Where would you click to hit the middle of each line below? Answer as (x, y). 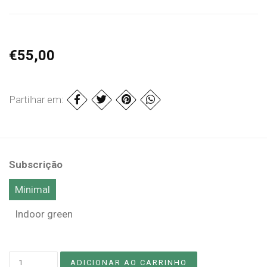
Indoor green (44, 214)
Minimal (32, 189)
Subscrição (36, 164)
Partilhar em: (38, 99)
